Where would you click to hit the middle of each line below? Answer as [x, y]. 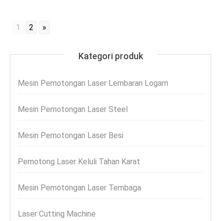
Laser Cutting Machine [57, 214]
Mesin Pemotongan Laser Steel [73, 109]
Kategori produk [110, 56]
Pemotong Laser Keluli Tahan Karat [79, 162]
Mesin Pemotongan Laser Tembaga [79, 188]
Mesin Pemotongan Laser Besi [71, 135]
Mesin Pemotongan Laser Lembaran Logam [93, 83]
